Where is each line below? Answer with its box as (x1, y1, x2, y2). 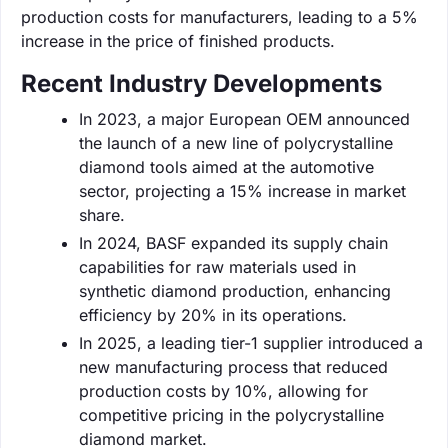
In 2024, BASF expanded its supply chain (79, 232, 388, 253)
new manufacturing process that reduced (79, 356, 388, 377)
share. (79, 204, 125, 225)
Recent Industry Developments (21, 68, 382, 98)
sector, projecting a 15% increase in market (79, 180, 406, 201)
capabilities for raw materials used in (79, 256, 356, 277)
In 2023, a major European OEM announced (79, 108, 410, 129)
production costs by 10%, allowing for (79, 380, 368, 401)
